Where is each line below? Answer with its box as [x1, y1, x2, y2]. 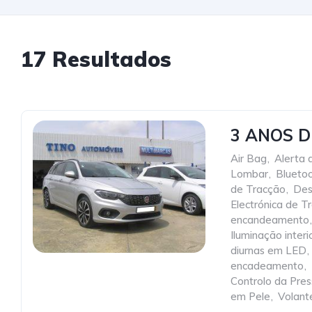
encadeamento [231, 259, 304, 272]
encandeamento [231, 213, 309, 226]
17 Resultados [21, 46, 171, 72]
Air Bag [231, 152, 267, 165]
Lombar [231, 167, 268, 180]
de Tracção [231, 182, 286, 196]
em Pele [231, 290, 270, 303]
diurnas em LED [231, 244, 306, 257]
